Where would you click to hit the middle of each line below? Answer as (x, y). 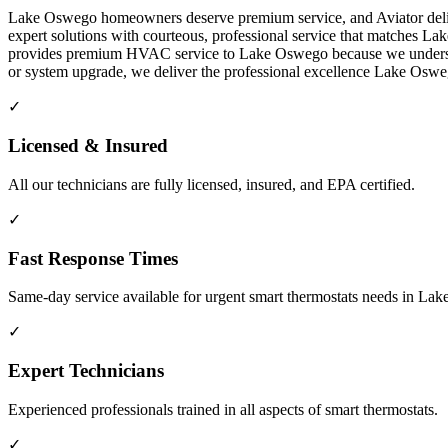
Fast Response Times (93, 258)
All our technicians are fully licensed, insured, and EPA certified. (211, 184)
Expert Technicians (86, 371)
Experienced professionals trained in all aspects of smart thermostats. (223, 409)
